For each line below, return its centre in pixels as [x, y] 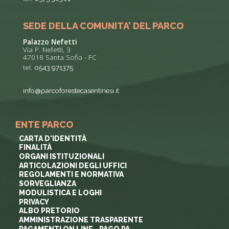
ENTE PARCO [44, 125]
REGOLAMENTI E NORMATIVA [71, 175]
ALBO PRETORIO [49, 211]
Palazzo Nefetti [50, 42]
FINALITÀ [35, 147]
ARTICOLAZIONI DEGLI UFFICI [73, 165]
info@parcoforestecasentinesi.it [71, 91]
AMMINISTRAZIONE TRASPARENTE [81, 220]
